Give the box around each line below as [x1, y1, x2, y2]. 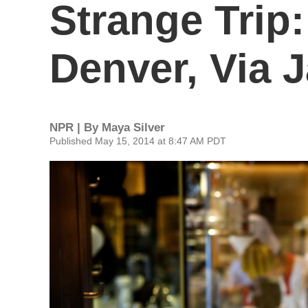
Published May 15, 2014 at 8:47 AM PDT [49, 135, 226, 146]
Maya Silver [102, 121, 165, 134]
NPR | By [49, 121, 102, 134]
